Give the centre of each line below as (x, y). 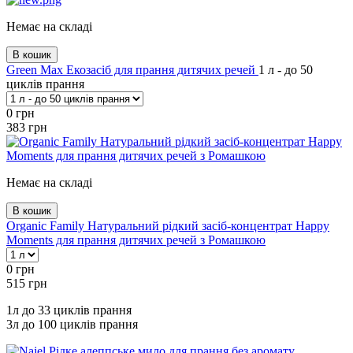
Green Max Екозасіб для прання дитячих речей (132, 69)
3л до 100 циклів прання (72, 324)
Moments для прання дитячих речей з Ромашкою (136, 240)
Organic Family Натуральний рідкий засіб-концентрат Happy (168, 225)
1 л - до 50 (286, 69)
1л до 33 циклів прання (69, 310)
